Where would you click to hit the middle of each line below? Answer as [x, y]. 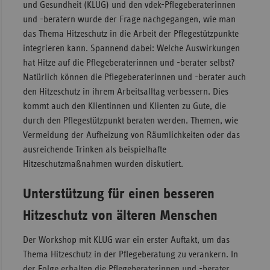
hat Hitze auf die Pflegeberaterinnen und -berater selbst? [129, 62]
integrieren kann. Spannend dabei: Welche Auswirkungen [131, 48]
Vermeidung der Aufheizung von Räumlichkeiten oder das [131, 135]
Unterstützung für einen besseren [118, 194]
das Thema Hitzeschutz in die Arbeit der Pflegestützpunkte [130, 33]
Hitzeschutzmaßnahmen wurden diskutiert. [103, 164]
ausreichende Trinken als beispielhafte [94, 149]
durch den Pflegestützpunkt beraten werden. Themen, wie [130, 120]
